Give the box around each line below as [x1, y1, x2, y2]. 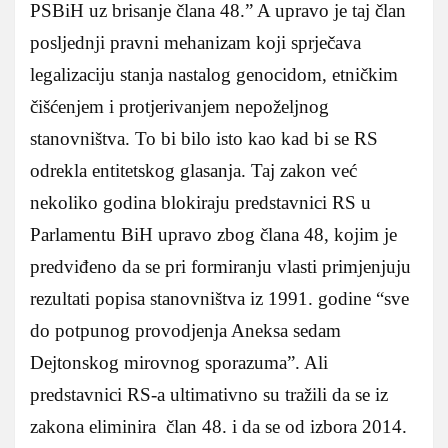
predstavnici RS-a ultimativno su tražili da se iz [30, 384, 388, 406]
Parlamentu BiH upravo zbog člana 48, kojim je [30, 224, 397, 246]
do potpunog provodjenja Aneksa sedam [30, 320, 341, 342]
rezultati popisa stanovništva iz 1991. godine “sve [30, 288, 409, 310]
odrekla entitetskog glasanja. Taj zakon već [30, 160, 357, 182]
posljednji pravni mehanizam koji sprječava [30, 32, 361, 54]
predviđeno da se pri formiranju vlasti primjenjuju [30, 256, 411, 278]
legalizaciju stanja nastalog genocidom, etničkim [30, 64, 398, 86]
